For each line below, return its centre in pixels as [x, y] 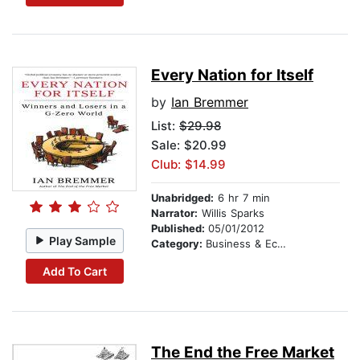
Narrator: [174, 213]
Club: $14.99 [188, 165]
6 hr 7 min [242, 198]
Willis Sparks [231, 213]
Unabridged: [182, 198]
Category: [178, 244]
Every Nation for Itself [232, 76]
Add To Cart [74, 271]
